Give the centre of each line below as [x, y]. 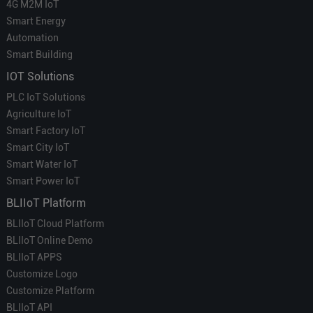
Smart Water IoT [42, 164]
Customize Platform [50, 291]
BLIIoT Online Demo [49, 240]
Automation [32, 38]
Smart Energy [36, 21]
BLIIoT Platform [46, 203]
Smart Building [39, 54]
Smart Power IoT [43, 181]
